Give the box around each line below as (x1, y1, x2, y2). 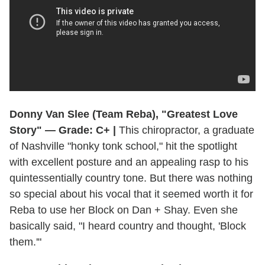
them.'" (9, 235, 41, 248)
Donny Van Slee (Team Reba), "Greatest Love (9, 108, 238, 120)
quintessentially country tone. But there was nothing (9, 172, 253, 184)
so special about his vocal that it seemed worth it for (9, 188, 253, 200)
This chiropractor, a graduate (116, 124, 254, 136)
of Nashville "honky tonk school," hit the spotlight (9, 140, 237, 152)
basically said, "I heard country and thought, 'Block (9, 219, 246, 232)
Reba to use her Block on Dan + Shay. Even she (9, 203, 238, 216)
